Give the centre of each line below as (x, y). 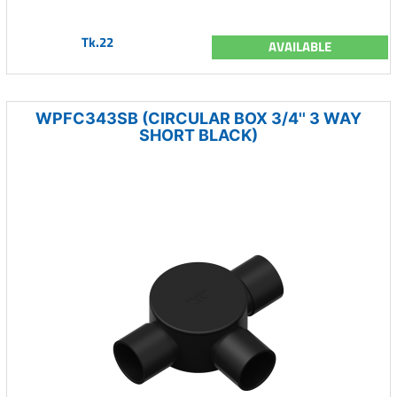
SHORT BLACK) (198, 135)
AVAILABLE (300, 47)
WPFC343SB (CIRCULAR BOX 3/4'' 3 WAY (198, 118)
